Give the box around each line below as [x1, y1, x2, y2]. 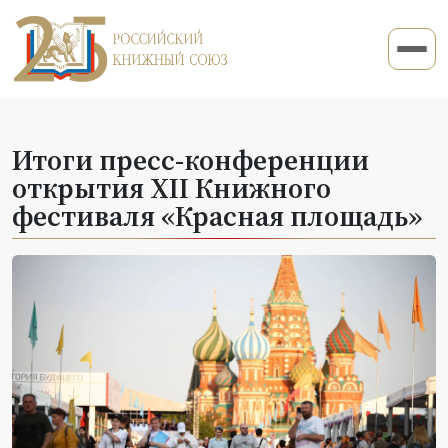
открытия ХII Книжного [12, 168, 331, 207]
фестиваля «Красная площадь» [12, 196, 422, 235]
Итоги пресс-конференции [12, 140, 369, 179]
